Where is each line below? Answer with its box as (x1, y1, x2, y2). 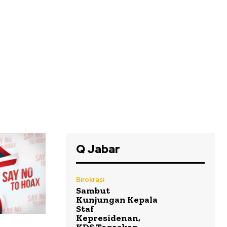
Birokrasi (76, 175, 104, 184)
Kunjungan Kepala (76, 194, 158, 206)
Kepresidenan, (76, 212, 140, 224)
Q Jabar (76, 142, 120, 157)
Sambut (76, 185, 110, 197)
